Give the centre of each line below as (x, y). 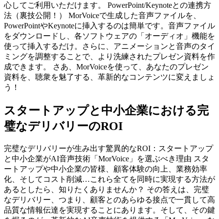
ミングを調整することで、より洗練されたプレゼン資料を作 (109, 56)
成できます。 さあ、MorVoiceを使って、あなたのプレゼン (106, 66)
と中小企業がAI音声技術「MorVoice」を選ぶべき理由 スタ (107, 158)
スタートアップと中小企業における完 (106, 110)
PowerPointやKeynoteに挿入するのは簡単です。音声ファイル (109, 25)
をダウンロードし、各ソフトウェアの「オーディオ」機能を (109, 36)
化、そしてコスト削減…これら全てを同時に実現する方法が (109, 179)
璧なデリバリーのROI (63, 126)
